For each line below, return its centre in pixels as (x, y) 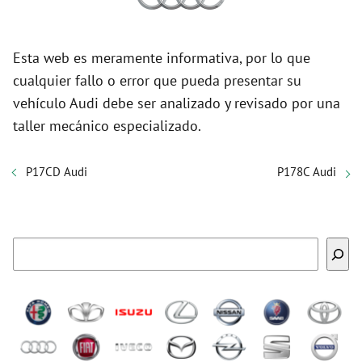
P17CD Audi (57, 172)
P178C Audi (307, 172)
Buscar (198, 245)
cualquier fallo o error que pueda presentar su (157, 80)
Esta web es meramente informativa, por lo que (162, 58)
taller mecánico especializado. (107, 126)
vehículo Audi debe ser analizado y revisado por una (177, 103)
